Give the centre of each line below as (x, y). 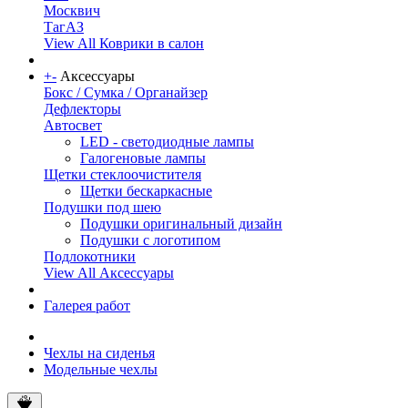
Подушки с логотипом (150, 240)
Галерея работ (87, 306)
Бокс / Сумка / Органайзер (126, 92)
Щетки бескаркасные (146, 191)
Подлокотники (90, 256)
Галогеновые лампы (143, 158)
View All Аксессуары (109, 273)
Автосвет (73, 125)
